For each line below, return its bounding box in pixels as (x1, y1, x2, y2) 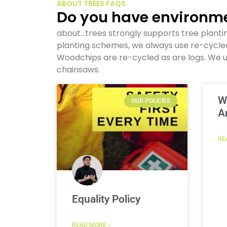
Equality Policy (72, 193, 140, 206)
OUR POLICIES (131, 97, 170, 105)
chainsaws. (57, 64, 100, 75)
